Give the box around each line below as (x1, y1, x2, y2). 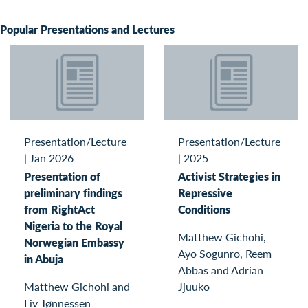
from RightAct (24, 201, 95, 218)
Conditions (178, 201, 230, 218)
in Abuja (24, 251, 63, 267)
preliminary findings (24, 185, 122, 201)
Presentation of (24, 168, 100, 185)
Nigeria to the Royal (24, 218, 122, 234)
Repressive (178, 185, 232, 201)
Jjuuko (178, 278, 210, 295)
